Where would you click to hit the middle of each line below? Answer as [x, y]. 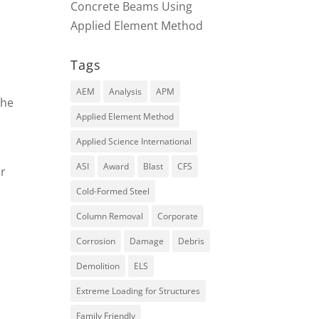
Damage [146, 241]
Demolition [98, 266]
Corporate [177, 216]
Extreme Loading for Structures [138, 291]
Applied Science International [134, 141]
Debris [191, 241]
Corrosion [95, 241]
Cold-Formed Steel [113, 191]
